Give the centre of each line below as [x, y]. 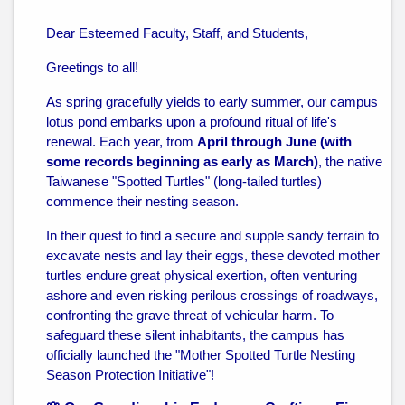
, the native [350, 162]
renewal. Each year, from [122, 142]
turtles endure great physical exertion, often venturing [202, 276]
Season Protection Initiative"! [130, 375]
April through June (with [274, 142]
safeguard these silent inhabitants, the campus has [195, 335]
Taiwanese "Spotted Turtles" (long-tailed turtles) [184, 182]
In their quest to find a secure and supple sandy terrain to [212, 236]
